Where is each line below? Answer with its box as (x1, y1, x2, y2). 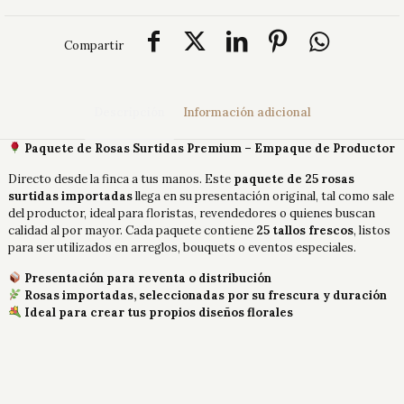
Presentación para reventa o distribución (24, 271, 272, 286)
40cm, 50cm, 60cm (10, 378, 108, 393)
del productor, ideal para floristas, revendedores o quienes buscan (8, 206, 376, 221)
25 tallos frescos (256, 223, 354, 238)
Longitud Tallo (10, 354, 96, 371)
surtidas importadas (8, 188, 133, 204)
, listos (353, 223, 391, 238)
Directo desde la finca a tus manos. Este (8, 171, 234, 187)
